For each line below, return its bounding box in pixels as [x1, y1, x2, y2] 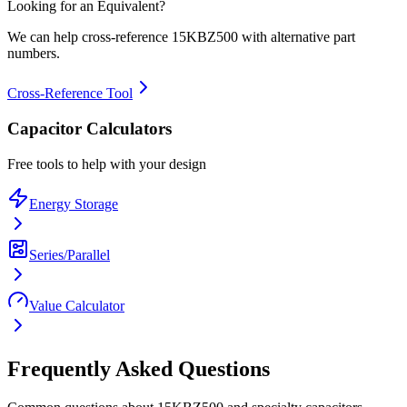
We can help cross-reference [7, 29, 172, 45]
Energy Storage [29, 195, 118, 212]
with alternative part [238, 29, 355, 45]
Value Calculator [29, 297, 124, 313]
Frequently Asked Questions [7, 357, 270, 382]
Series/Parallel [29, 246, 110, 263]
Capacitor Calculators [7, 118, 172, 138]
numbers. [7, 45, 60, 62]
